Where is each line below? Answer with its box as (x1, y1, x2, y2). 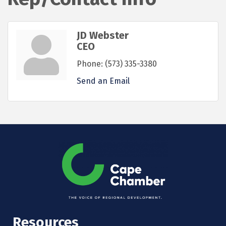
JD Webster (77, 29, 129, 42)
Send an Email (77, 76, 130, 86)
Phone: (77, 59, 103, 69)
